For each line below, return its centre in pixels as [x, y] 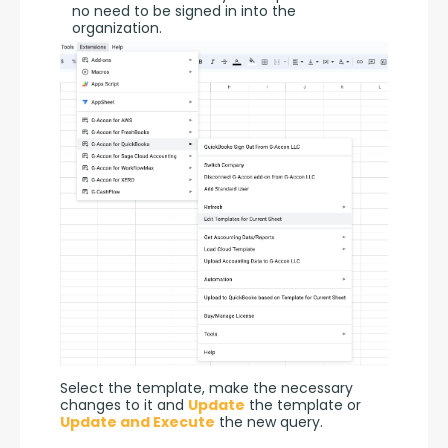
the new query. [269, 421]
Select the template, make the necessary [206, 387]
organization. [117, 27]
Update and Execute [137, 421]
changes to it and [124, 404]
